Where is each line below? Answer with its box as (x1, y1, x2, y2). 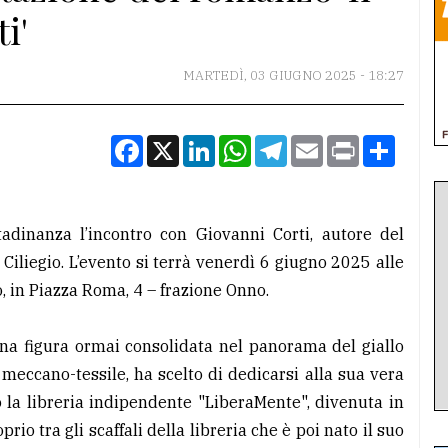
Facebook (143, 133, 215, 154)
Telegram (287, 133, 360, 154)
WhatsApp (251, 133, 330, 154)
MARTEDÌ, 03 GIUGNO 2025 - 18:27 (183, 67, 404, 85)
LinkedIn (215, 133, 282, 154)
